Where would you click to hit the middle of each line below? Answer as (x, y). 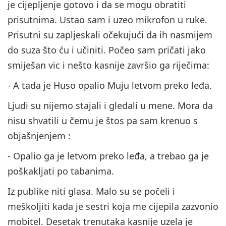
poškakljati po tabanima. (61, 171)
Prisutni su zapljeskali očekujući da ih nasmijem (110, 35)
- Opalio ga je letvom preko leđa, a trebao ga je (108, 156)
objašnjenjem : (39, 136)
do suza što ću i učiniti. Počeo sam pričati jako (107, 50)
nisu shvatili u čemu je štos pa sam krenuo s (103, 121)
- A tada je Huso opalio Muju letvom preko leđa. (110, 86)
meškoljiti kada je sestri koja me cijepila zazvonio (113, 207)
